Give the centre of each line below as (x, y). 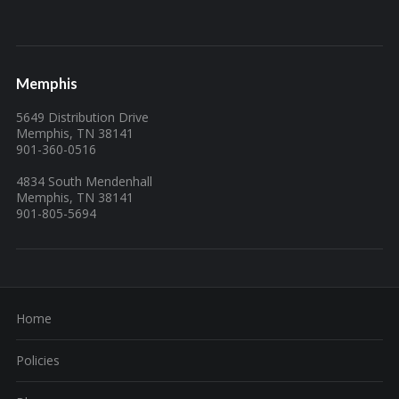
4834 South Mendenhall (84, 182)
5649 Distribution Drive (82, 118)
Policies (38, 361)
